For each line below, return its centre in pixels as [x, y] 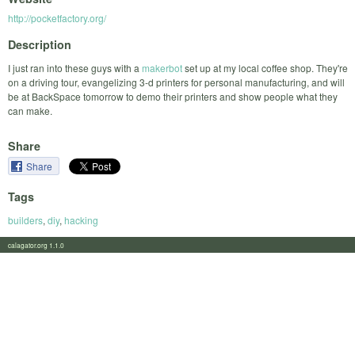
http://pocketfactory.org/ [57, 18]
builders [25, 219]
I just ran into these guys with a [75, 67]
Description [40, 44]
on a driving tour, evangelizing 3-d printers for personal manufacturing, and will [176, 82]
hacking [81, 219]
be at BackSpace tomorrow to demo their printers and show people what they [173, 96]
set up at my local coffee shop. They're [265, 67]
